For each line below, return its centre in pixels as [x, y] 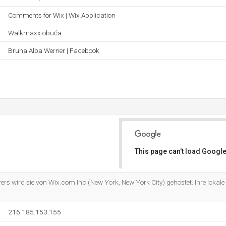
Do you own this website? [177, 178]
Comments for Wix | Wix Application [62, 15]
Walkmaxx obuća [35, 33]
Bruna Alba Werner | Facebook [54, 50]
